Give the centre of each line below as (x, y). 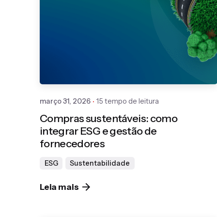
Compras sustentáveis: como (109, 118)
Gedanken (139, 38)
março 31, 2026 (65, 101)
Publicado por (142, 27)
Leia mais (59, 187)
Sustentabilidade (100, 163)
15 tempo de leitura (128, 101)
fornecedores (72, 144)
